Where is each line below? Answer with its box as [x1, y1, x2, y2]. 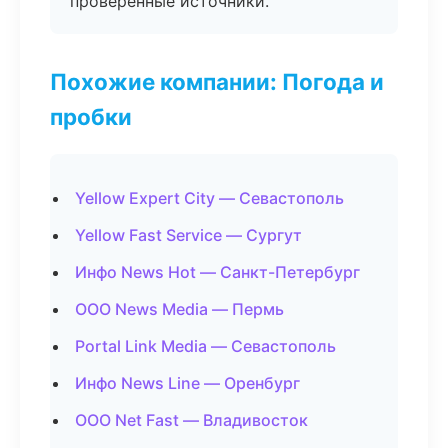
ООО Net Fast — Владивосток [75, 410, 308, 430]
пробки [50, 103, 132, 130]
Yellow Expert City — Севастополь [75, 188, 344, 208]
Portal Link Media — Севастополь [75, 336, 336, 356]
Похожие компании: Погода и [50, 68, 384, 95]
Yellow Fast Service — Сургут [75, 225, 302, 245]
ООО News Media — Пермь [75, 299, 284, 319]
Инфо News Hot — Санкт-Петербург [75, 262, 360, 282]
